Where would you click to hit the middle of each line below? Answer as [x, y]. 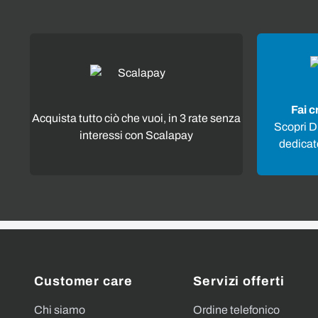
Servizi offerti [239, 281]
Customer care [83, 281]
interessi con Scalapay [136, 135]
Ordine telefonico [236, 309]
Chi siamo [60, 309]
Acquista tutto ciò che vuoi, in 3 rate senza [136, 118]
